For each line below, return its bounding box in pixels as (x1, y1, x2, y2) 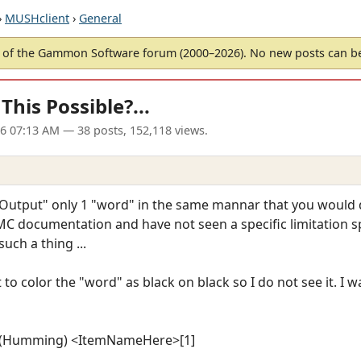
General (79, 10, 122, 26)
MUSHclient (5, 10, 69, 26)
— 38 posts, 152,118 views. (60, 122, 208, 139)
